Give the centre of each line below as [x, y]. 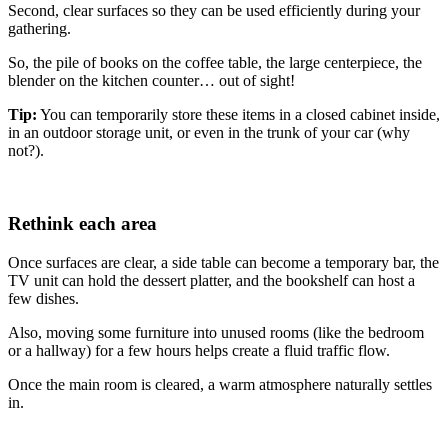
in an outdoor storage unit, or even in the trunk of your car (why [209, 133]
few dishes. [43, 298]
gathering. [39, 29]
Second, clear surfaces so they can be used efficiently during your [214, 11]
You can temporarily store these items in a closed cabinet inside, [238, 115]
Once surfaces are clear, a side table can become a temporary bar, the [223, 262]
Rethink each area [82, 223]
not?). [26, 151]
